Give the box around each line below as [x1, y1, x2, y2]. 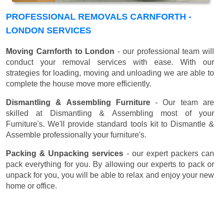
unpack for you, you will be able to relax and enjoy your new [6, 171, 214, 180]
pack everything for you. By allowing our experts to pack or [6, 160, 214, 169]
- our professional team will [114, 47, 214, 56]
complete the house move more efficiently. [6, 80, 151, 88]
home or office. [6, 182, 57, 191]
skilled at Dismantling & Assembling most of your [6, 109, 214, 118]
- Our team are [150, 98, 215, 107]
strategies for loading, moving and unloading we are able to [6, 69, 214, 78]
